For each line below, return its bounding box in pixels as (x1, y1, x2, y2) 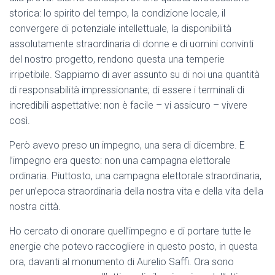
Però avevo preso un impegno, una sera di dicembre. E (9, 139, 245, 152)
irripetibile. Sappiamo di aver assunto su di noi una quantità (9, 69, 260, 81)
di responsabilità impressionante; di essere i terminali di (9, 84, 244, 96)
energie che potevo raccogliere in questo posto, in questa (9, 241, 258, 253)
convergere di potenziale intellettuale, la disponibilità (9, 23, 231, 35)
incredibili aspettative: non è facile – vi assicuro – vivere (9, 99, 247, 112)
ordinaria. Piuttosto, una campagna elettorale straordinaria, (9, 170, 261, 182)
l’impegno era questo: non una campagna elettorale (9, 155, 231, 167)
